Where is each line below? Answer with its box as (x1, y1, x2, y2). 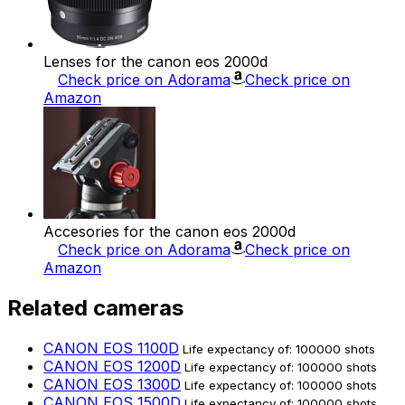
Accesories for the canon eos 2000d (43, 222, 296, 241)
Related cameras (7, 294, 184, 321)
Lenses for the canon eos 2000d (43, 52, 268, 71)
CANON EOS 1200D (43, 356, 181, 375)
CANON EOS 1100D (43, 338, 179, 357)
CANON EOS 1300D (43, 374, 181, 393)
